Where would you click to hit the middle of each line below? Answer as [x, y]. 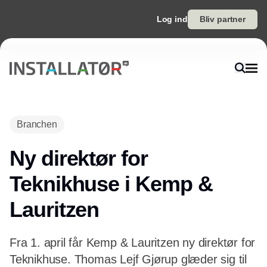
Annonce [133, 107]
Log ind [172, 19]
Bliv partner [222, 19]
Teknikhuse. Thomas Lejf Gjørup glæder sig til [128, 259]
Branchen [37, 124]
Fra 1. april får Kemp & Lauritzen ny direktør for [133, 243]
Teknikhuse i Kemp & [111, 184]
